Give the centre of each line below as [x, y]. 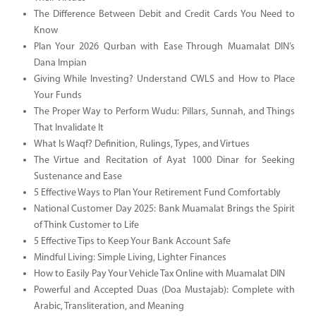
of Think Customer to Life [86, 225]
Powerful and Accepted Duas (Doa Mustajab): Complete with [164, 290]
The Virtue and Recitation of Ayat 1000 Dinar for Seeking [164, 160]
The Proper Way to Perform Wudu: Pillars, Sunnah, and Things [164, 111]
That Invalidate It [68, 128]
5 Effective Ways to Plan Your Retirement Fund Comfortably [157, 193]
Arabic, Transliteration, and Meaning [109, 306]
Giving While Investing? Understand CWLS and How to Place [164, 79]
